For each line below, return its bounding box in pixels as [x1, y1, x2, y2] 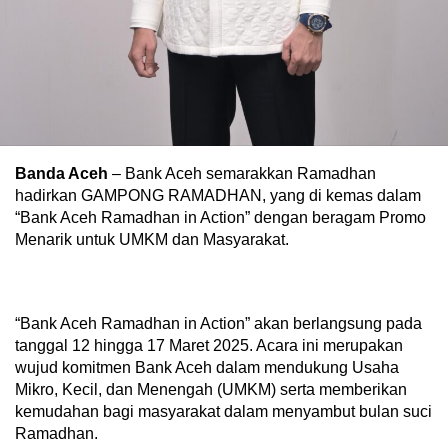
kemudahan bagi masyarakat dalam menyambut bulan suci [15, 402, 432, 420]
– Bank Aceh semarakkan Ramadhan [108, 164, 376, 182]
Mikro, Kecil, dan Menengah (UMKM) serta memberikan [15, 380, 407, 398]
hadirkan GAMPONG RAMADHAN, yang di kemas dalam [15, 186, 421, 204]
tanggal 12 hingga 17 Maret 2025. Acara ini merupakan [15, 336, 403, 354]
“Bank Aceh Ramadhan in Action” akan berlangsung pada [15, 314, 422, 332]
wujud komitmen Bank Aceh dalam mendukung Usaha [15, 358, 399, 376]
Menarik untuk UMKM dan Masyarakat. [15, 230, 289, 248]
